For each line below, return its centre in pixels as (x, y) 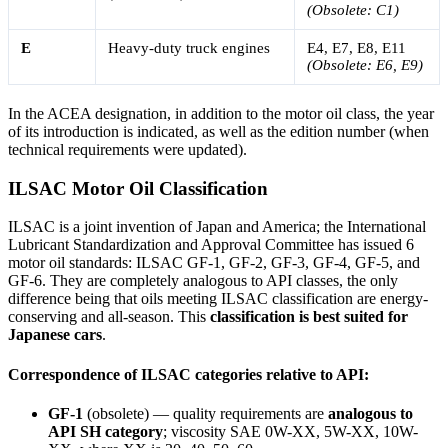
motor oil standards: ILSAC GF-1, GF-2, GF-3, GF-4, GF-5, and (214, 263)
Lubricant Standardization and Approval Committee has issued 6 (211, 245)
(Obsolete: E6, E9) (365, 64)
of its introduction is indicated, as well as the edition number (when (218, 131)
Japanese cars (55, 335)
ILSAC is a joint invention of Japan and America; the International (217, 227)
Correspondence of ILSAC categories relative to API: (188, 374)
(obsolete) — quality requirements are (205, 413)
